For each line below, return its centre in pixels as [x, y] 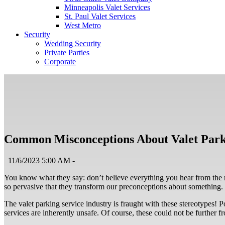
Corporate [60, 62]
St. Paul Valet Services [100, 16]
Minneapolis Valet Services [107, 7]
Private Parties [67, 52]
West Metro [83, 25]
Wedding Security [73, 43]
